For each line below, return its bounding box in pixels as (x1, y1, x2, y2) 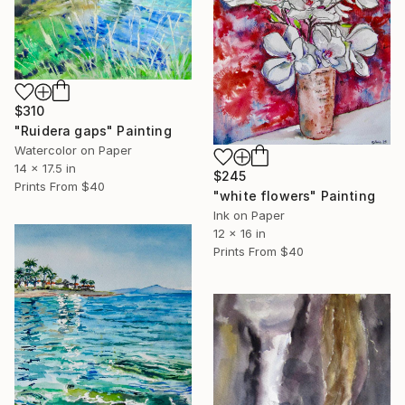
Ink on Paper (213, 207, 285, 222)
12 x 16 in (213, 225, 266, 240)
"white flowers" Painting (213, 187, 375, 203)
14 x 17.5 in (14, 161, 76, 176)
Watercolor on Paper (14, 143, 132, 158)
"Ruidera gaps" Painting (14, 123, 172, 139)
